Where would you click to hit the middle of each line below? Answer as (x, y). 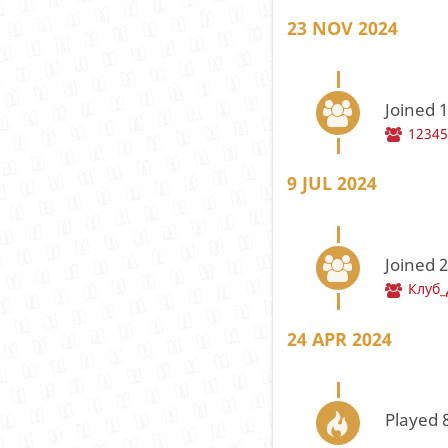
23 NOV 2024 (342, 27)
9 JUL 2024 (331, 183)
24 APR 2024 (339, 338)
